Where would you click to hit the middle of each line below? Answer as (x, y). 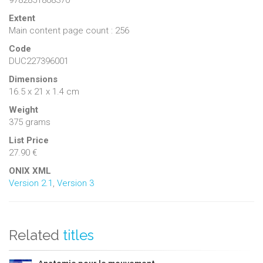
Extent (22, 18)
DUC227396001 (39, 61)
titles (78, 235)
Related (34, 235)
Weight (23, 109)
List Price (29, 140)
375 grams (30, 122)
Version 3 (75, 183)
